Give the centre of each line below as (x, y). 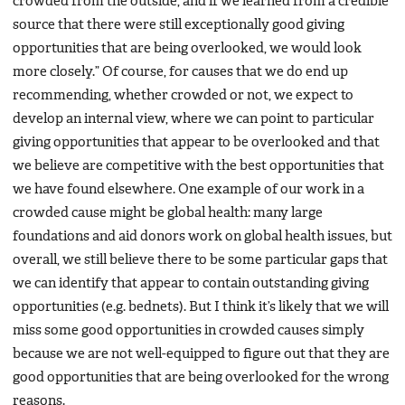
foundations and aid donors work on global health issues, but (202, 237)
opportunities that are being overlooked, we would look (187, 49)
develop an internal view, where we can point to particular (193, 120)
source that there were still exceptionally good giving (179, 26)
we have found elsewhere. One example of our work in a (188, 190)
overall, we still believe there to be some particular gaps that (200, 261)
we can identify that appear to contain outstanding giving (191, 284)
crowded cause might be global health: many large (168, 214)
